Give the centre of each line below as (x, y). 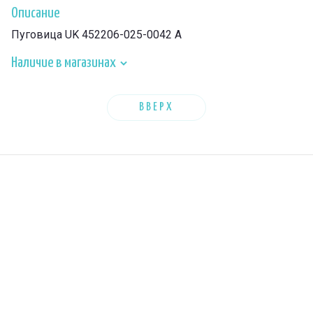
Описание (36, 13)
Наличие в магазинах (65, 63)
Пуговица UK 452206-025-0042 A (96, 35)
